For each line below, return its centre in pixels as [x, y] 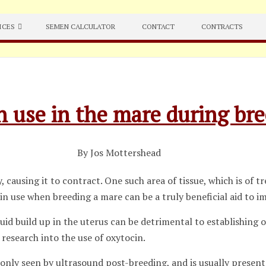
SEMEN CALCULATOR [81, 26]
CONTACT [159, 26]
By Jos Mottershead [119, 153]
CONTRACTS [222, 26]
